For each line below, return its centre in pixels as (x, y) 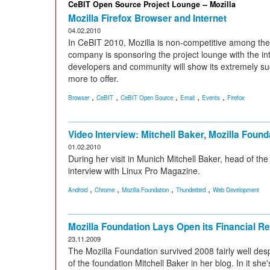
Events (211, 98)
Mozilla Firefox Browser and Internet (147, 18)
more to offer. (93, 78)
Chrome (105, 190)
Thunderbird (191, 190)
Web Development (236, 190)
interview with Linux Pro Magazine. (134, 171)
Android (78, 190)
